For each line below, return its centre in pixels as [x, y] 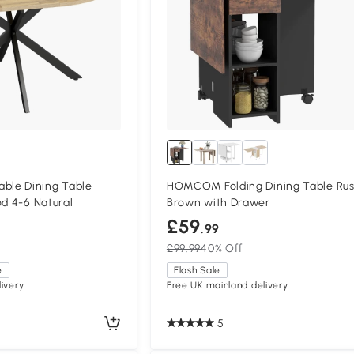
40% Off [222, 249]
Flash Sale [197, 271]
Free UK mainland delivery [227, 286]
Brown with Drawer [218, 203]
